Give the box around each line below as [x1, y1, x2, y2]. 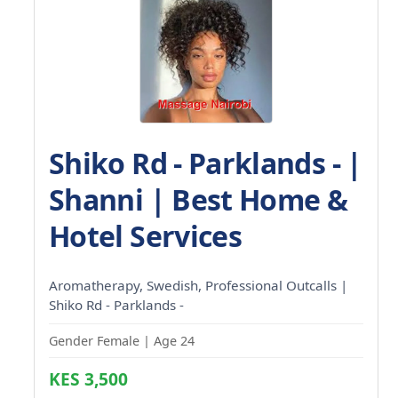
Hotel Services [49, 216, 243, 255]
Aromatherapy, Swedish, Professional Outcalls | [49, 275, 347, 294]
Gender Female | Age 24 [49, 331, 195, 349]
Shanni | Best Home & [49, 179, 348, 219]
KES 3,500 [49, 366, 128, 391]
